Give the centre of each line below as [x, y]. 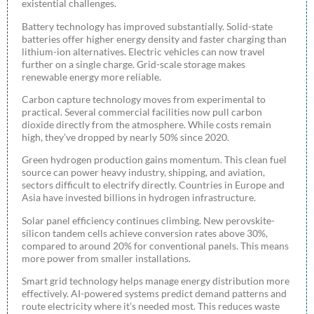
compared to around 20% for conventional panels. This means [155, 245]
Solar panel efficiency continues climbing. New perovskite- [148, 220]
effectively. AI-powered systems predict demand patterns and [154, 294]
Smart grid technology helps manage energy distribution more [156, 281]
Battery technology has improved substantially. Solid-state [147, 26]
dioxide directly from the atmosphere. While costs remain [146, 124]
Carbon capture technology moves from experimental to [144, 99]
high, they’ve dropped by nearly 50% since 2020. [125, 137]
